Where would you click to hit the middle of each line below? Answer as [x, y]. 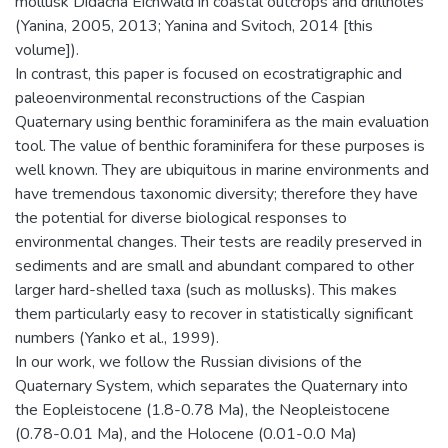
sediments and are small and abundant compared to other [214, 265]
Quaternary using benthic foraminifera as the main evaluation [222, 121]
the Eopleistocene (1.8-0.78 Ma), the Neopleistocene [202, 409]
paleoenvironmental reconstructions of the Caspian [190, 97]
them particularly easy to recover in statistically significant [214, 313]
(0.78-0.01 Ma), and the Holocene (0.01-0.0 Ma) [186, 433]
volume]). [47, 49]
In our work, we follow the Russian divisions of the [188, 361]
